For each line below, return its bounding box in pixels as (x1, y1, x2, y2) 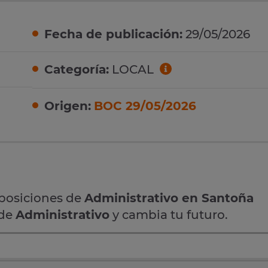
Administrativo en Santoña (84, 190, 254, 205)
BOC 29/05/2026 (94, 98, 196, 113)
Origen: (44, 98, 91, 113)
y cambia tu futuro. (109, 207, 228, 222)
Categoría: (44, 62, 109, 77)
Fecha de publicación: (44, 27, 182, 42)
